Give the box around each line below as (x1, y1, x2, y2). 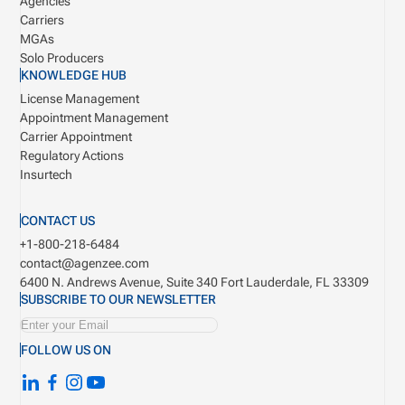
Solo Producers (20, 51, 105, 66)
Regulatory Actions (20, 148, 125, 164)
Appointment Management (20, 110, 169, 126)
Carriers (20, 13, 65, 28)
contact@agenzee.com (20, 256, 150, 271)
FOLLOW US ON (21, 343, 112, 358)
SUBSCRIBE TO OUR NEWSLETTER (21, 292, 217, 307)
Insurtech (20, 167, 73, 183)
